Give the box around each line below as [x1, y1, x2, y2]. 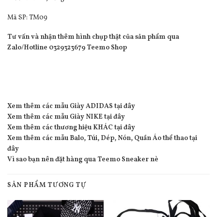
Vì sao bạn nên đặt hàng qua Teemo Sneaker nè [7, 155, 158, 164]
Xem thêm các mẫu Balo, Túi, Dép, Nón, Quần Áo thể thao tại [7, 133, 197, 143]
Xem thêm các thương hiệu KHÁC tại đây [7, 123, 135, 132]
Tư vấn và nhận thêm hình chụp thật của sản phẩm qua [7, 32, 179, 42]
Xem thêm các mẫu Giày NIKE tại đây [7, 112, 125, 122]
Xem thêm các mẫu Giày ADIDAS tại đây [7, 101, 135, 111]
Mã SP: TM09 [7, 13, 47, 22]
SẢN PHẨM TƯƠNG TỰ [7, 180, 87, 190]
